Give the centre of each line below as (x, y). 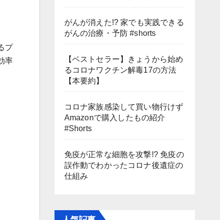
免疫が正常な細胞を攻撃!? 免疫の (124, 154)
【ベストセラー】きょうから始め (124, 59)
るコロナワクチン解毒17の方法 (120, 70)
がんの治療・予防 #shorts (110, 33)
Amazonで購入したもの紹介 (119, 118)
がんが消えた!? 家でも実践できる (124, 22)
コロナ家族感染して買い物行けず (124, 107)
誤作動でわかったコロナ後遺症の (124, 165)
